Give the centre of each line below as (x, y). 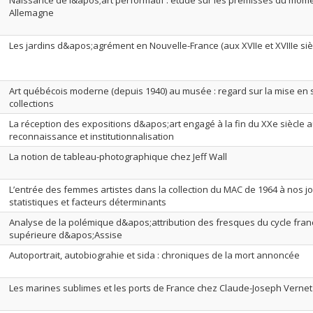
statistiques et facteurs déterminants (88, 202)
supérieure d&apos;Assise (66, 235)
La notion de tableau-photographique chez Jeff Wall (118, 156)
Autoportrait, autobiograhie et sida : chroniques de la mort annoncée (154, 255)
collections (31, 103)
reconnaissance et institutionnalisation (92, 136)
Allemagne (31, 13)
